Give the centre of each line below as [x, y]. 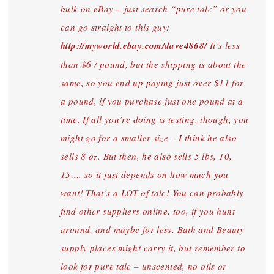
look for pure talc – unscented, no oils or [144, 266]
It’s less [224, 45]
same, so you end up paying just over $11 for [152, 83]
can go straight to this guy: [115, 27]
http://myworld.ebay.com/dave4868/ [134, 46]
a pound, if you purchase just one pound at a [152, 101]
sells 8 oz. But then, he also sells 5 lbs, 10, [146, 156]
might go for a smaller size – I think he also [149, 138]
